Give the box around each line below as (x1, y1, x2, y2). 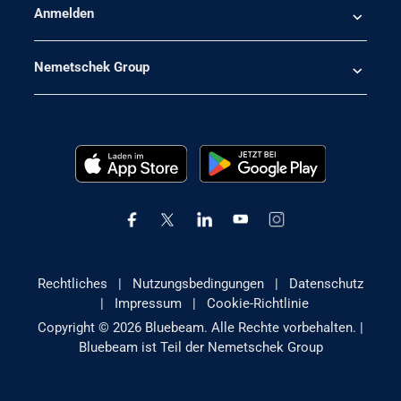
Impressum (114, 295, 182, 312)
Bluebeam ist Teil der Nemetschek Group (78, 338, 323, 355)
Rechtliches (38, 276, 107, 293)
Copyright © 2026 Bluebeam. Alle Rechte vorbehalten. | (38, 319, 363, 336)
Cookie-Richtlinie (206, 295, 309, 312)
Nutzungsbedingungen (132, 276, 264, 293)
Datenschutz (289, 276, 363, 293)
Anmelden (33, 5, 94, 22)
